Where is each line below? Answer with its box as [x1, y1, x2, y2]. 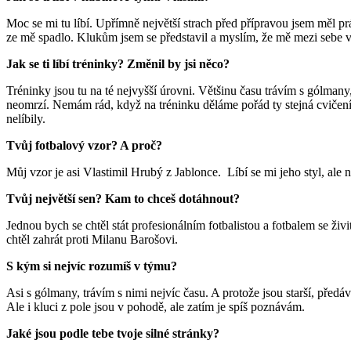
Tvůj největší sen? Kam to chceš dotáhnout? [6, 192, 243, 206]
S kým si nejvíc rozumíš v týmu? [6, 259, 180, 273]
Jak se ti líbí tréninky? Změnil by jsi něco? [6, 57, 233, 71]
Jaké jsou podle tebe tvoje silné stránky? [6, 327, 219, 341]
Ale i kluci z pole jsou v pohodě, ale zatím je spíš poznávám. [6, 300, 305, 314]
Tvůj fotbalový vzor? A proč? [6, 139, 165, 153]
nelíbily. [6, 112, 45, 126]
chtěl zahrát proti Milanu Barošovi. [6, 233, 178, 247]
